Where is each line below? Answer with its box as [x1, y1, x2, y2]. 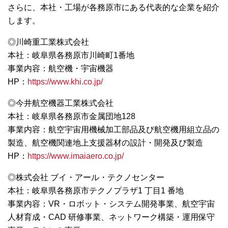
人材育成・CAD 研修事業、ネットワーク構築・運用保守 [8, 213, 215, 222]
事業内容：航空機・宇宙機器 [8, 64, 113, 73]
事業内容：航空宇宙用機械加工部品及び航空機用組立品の [8, 125, 219, 134]
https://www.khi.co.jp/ [27, 77, 103, 87]
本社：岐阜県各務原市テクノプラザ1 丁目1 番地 [8, 186, 184, 195]
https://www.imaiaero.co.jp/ [27, 152, 124, 161]
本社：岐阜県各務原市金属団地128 [8, 112, 135, 121]
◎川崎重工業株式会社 [8, 38, 89, 47]
